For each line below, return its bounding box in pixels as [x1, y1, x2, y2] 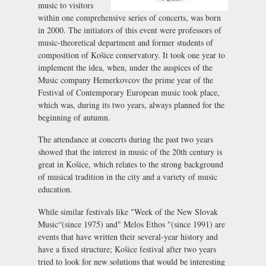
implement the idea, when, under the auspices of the [38, 61, 213, 73]
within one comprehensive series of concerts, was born [38, 11, 221, 23]
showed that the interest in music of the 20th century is [38, 146, 222, 158]
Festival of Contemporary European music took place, [38, 86, 220, 98]
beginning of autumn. [38, 111, 110, 123]
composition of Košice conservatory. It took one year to [38, 49, 225, 61]
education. [38, 183, 72, 195]
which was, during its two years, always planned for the [38, 99, 224, 110]
